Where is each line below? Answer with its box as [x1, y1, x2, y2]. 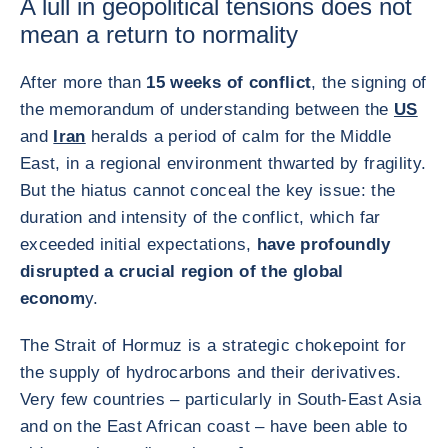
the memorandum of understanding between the [20, 100, 394, 119]
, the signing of [311, 73, 427, 92]
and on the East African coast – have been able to [20, 417, 408, 436]
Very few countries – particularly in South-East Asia [20, 390, 422, 409]
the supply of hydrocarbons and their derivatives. [20, 363, 402, 382]
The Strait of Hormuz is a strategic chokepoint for [20, 336, 406, 355]
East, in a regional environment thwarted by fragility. [20, 154, 427, 173]
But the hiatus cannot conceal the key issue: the [20, 181, 396, 200]
